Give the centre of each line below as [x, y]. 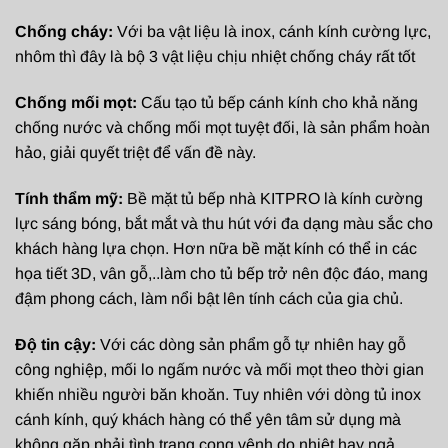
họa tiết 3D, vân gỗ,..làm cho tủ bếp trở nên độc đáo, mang [221, 274]
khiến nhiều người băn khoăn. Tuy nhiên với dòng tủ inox [218, 394]
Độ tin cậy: [55, 344]
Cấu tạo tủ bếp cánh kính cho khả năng [277, 103]
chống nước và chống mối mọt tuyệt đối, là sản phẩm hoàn [222, 128]
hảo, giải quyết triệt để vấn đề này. [135, 153]
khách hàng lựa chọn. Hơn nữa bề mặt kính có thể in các [216, 249]
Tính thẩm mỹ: [69, 199]
